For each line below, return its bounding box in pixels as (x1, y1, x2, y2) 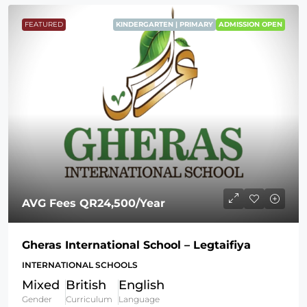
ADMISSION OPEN (219, 19, 282, 29)
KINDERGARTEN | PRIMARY (116, 19, 213, 29)
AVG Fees (22, 196, 79, 210)
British (66, 277, 106, 293)
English (119, 277, 164, 293)
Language (119, 293, 160, 304)
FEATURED (25, 19, 63, 29)
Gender (22, 293, 52, 304)
